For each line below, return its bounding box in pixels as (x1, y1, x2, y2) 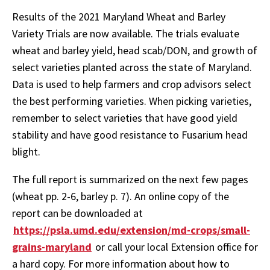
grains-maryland (12, 239, 92, 254)
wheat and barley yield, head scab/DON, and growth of (12, 43, 257, 57)
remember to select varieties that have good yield (12, 110, 237, 125)
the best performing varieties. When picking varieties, (12, 93, 251, 108)
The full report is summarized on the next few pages (12, 172, 248, 186)
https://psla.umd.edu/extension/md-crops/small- (13, 222, 250, 237)
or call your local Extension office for (93, 239, 258, 254)
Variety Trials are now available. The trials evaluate (12, 26, 239, 40)
